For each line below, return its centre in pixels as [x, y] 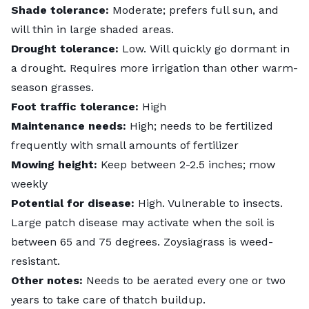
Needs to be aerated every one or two [184, 280]
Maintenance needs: [69, 126]
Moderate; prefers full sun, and [194, 10]
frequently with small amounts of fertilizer [125, 145]
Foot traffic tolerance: [75, 106]
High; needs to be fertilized [200, 126]
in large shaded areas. [115, 29]
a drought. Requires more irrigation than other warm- [154, 68]
